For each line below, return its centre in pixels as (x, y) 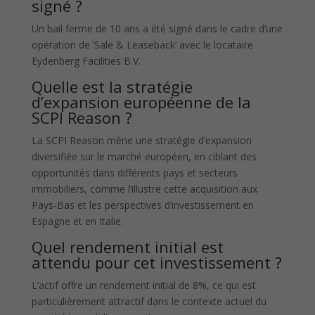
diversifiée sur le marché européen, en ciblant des (144, 157)
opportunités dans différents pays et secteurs (134, 173)
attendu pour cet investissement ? (156, 263)
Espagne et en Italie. (77, 221)
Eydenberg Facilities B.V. (86, 61)
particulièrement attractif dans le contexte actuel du (149, 302)
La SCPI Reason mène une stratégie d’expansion (141, 141)
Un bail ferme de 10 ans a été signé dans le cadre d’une (157, 29)
